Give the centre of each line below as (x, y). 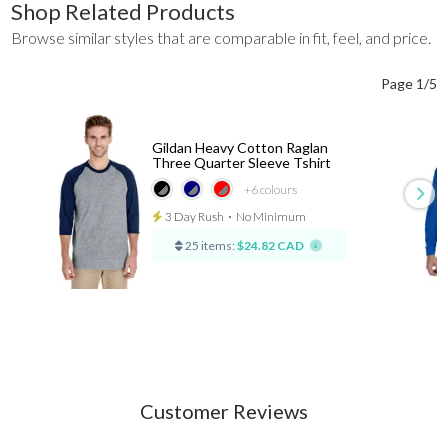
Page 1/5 (408, 83)
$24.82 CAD (271, 246)
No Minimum (270, 217)
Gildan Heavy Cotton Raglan (239, 148)
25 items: (209, 246)
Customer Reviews (224, 410)
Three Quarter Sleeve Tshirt (241, 163)
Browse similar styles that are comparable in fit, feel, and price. (221, 37)
